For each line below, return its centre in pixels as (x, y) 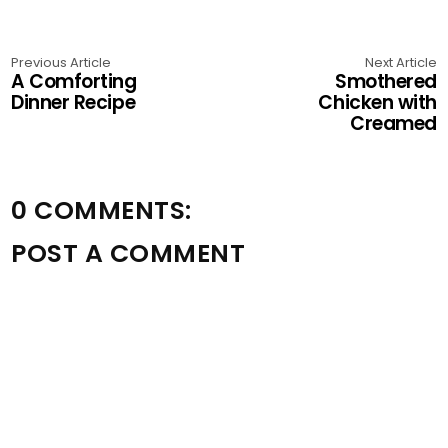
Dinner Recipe (73, 102)
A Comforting (74, 81)
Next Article (400, 62)
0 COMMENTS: (101, 210)
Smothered (386, 81)
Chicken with (377, 102)
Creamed (393, 123)
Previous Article (61, 62)
